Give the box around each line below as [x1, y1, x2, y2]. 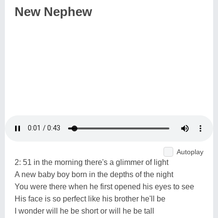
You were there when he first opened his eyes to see [15, 182, 194, 191]
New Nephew [15, 4, 92, 19]
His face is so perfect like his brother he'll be [15, 194, 165, 203]
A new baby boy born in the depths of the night [15, 170, 173, 179]
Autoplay [177, 147, 203, 156]
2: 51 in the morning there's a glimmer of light [15, 158, 168, 166]
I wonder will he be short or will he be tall [15, 206, 154, 215]
